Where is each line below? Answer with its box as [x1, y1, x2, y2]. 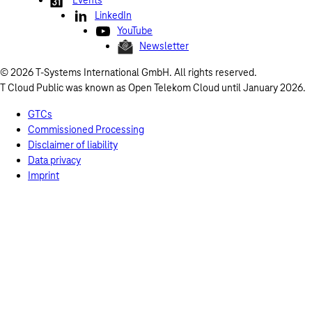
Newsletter [139, 40, 189, 52]
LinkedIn [95, 9, 132, 22]
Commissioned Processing [28, 123, 144, 136]
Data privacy [28, 154, 81, 166]
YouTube [117, 24, 153, 37]
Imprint [28, 169, 59, 182]
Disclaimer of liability [28, 139, 118, 151]
